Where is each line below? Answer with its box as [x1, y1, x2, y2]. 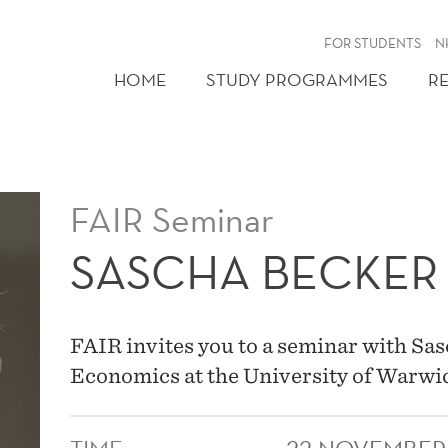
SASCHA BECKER [70, 243, 440, 302]
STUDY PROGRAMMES [206, 68, 388, 91]
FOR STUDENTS [324, 34, 422, 52]
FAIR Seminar [70, 197, 275, 242]
